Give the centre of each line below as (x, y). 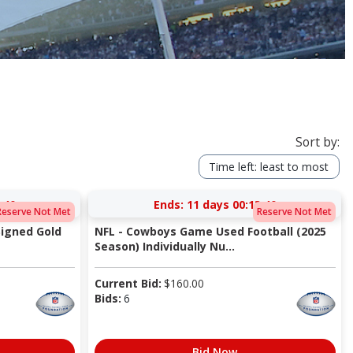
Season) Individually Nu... (164, 246)
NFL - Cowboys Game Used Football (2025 (210, 231)
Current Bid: (128, 283)
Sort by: (317, 142)
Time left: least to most (269, 167)
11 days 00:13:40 (231, 204)
